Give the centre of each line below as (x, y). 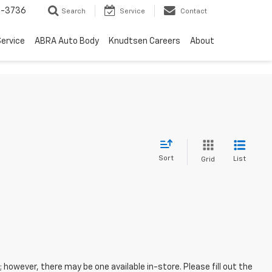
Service (132, 12)
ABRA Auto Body (67, 42)
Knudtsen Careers (144, 42)
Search (73, 12)
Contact (194, 12)
